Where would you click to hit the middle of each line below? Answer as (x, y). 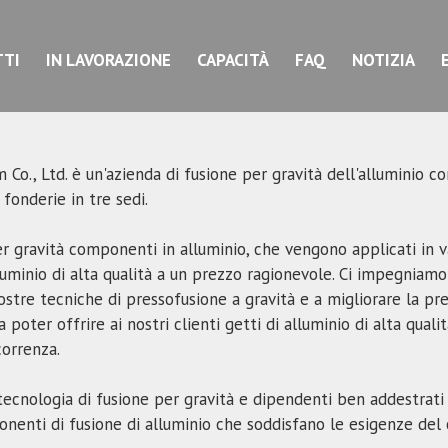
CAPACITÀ (233, 60)
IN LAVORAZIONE (108, 60)
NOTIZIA (383, 60)
